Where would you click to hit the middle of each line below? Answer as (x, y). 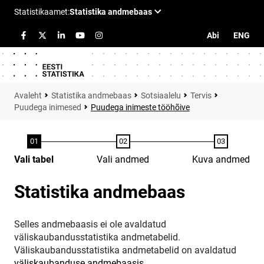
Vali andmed (123, 159)
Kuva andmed (221, 159)
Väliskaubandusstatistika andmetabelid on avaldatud (125, 250)
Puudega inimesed (48, 107)
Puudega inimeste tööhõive (140, 107)
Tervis (201, 95)
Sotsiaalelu (161, 95)
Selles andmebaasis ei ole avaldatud (90, 224)
